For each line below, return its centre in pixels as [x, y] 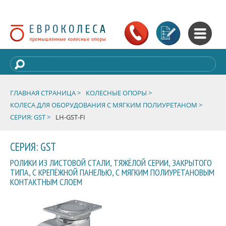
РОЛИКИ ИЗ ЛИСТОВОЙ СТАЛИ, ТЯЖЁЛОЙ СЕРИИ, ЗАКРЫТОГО [111, 163]
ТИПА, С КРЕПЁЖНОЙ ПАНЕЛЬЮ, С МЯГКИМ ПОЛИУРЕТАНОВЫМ [112, 172]
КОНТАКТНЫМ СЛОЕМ [46, 182]
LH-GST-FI [70, 117]
